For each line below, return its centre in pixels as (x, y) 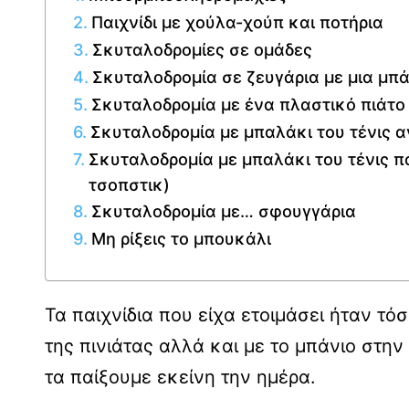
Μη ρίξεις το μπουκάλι (181, 238)
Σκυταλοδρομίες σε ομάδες (202, 49)
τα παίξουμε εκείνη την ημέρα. (183, 377)
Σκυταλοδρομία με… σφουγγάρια (228, 211)
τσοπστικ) (131, 184)
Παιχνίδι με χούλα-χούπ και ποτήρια (237, 22)
